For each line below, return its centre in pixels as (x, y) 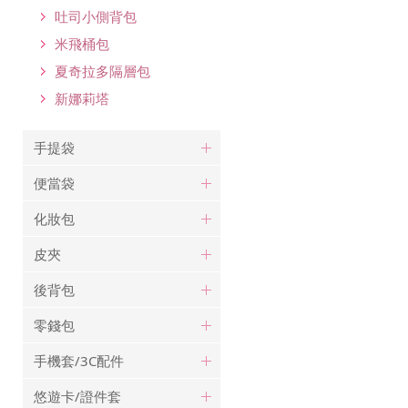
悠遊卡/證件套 (77, 396)
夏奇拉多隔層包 (102, 71)
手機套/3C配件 (79, 360)
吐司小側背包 (96, 16)
